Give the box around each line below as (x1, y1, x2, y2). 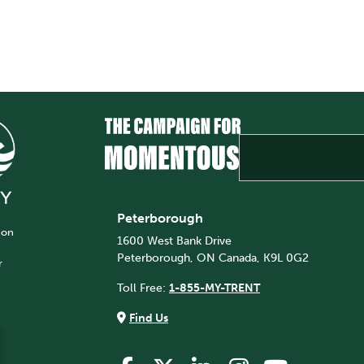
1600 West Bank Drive (116, 233, 232, 249)
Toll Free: (116, 280, 169, 296)
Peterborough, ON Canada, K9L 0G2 (116, 250, 309, 266)
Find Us (128, 310, 168, 326)
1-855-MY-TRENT (168, 280, 260, 296)
